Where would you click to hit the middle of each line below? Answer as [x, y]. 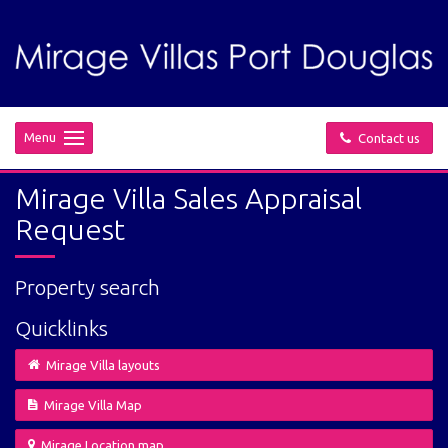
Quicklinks [61, 327]
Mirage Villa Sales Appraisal [188, 197]
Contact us [386, 137]
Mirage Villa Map [93, 404]
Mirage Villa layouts [103, 364]
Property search [87, 286]
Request [70, 228]
